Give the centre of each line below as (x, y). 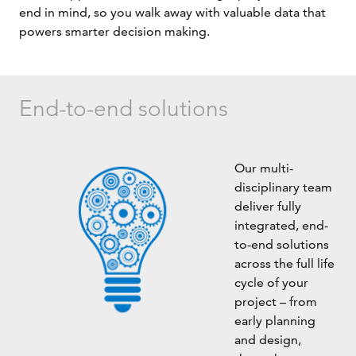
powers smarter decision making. (114, 32)
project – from (276, 301)
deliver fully (268, 206)
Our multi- (264, 168)
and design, (268, 339)
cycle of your (271, 282)
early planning (275, 320)
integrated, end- (281, 225)
